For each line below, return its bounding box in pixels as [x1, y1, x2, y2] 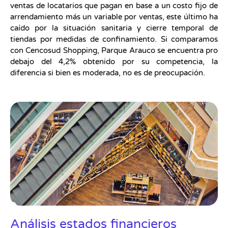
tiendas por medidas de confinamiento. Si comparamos [10, 34, 218, 44]
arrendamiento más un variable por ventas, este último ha [10, 12, 218, 21]
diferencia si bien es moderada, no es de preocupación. [10, 68, 205, 77]
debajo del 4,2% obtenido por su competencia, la [10, 56, 218, 66]
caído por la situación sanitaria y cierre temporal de [10, 23, 218, 33]
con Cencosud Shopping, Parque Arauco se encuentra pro [10, 45, 218, 55]
